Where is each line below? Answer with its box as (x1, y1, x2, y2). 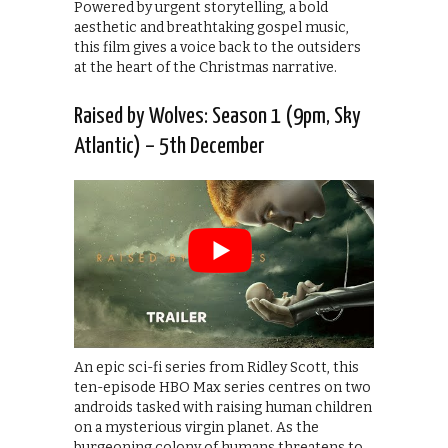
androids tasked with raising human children (74, 399, 372, 417)
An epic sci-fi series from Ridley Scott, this (74, 359, 359, 377)
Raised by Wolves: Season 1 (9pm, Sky (74, 104, 361, 128)
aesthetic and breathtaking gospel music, (74, 18, 349, 36)
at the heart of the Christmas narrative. (74, 58, 337, 76)
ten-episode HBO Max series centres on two (74, 379, 371, 397)
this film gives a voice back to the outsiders (74, 38, 361, 56)
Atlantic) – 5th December (74, 134, 264, 158)
